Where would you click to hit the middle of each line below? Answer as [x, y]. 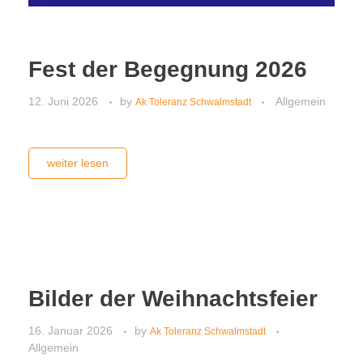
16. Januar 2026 [70, 330]
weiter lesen [77, 162]
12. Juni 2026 [63, 101]
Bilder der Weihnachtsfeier [173, 298]
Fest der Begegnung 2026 [168, 69]
